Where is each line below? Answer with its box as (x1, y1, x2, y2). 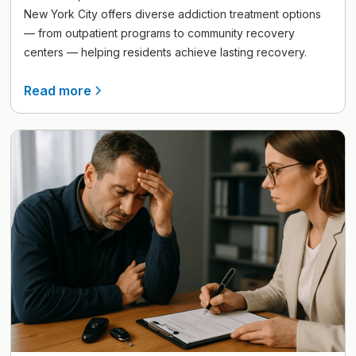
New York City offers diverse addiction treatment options (24, 7, 322, 21)
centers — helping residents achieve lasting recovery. (24, 45, 308, 60)
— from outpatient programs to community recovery (24, 26, 296, 41)
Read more (24, 83, 92, 99)
